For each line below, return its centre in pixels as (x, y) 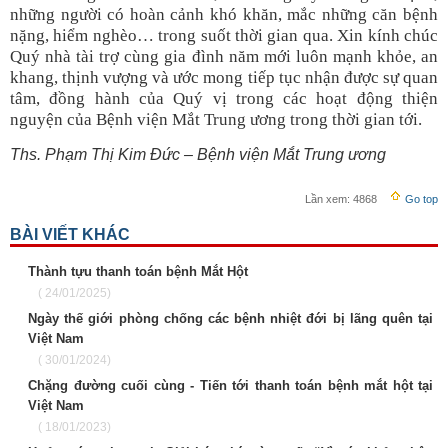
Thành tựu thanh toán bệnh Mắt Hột (138, 272)
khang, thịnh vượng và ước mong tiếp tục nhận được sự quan (224, 78)
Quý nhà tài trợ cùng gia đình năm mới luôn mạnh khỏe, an (224, 57)
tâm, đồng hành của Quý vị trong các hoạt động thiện (224, 99)
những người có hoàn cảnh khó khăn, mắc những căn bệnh (224, 15)
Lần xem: (327, 199)
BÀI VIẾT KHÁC (70, 235)
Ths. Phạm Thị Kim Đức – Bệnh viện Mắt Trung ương (198, 155)
